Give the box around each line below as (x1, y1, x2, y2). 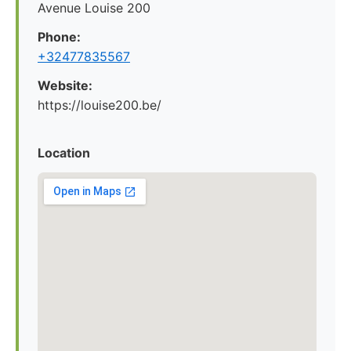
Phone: (38, 29, 81, 45)
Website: (38, 78, 92, 93)
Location (38, 145, 90, 161)
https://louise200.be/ (38, 97, 161, 113)
